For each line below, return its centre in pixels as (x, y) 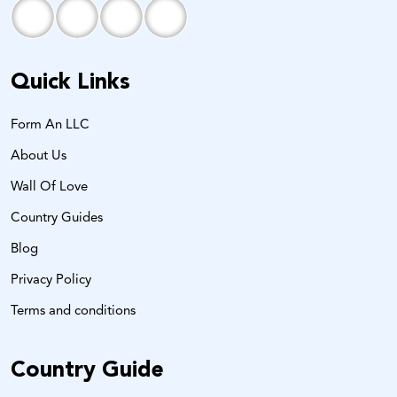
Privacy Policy (51, 280)
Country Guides (57, 218)
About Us (39, 156)
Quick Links (70, 82)
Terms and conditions (73, 311)
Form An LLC (50, 125)
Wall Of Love (49, 187)
